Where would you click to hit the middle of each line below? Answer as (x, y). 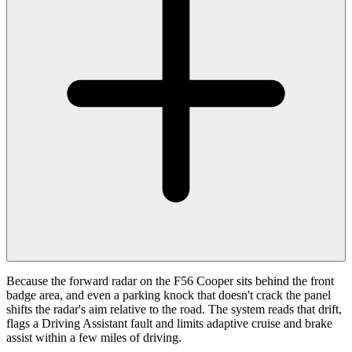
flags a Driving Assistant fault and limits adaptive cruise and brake (169, 324)
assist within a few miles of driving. (94, 338)
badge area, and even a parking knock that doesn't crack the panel (169, 295)
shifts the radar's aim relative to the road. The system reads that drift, (174, 310)
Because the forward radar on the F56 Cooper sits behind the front (170, 281)
